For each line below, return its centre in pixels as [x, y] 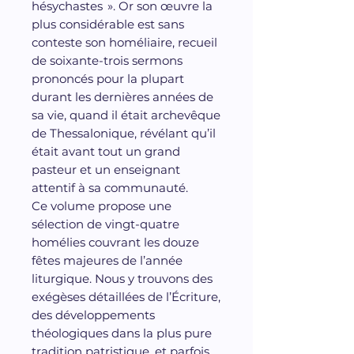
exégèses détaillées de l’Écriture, [126, 296]
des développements [93, 314]
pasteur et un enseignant [106, 169]
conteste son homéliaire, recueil [124, 42]
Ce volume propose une [102, 205]
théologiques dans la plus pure [122, 333]
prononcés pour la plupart [108, 78]
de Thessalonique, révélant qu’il [124, 133]
